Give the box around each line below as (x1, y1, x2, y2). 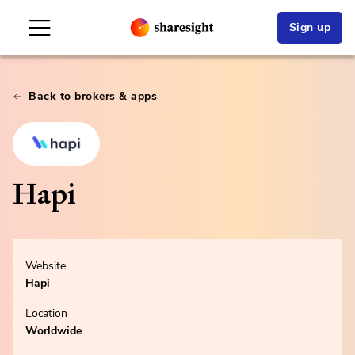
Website (25, 258, 66, 274)
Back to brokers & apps (29, 89, 157, 104)
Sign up (288, 20, 330, 35)
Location (25, 306, 67, 322)
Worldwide (25, 323, 82, 339)
